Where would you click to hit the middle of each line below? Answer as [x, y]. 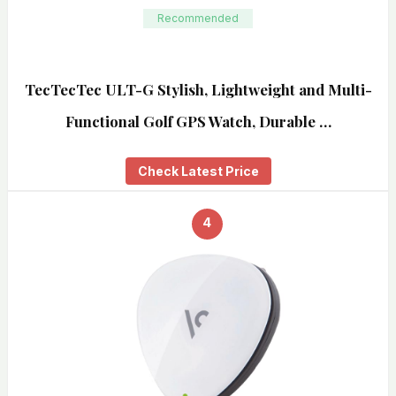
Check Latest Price [198, 171]
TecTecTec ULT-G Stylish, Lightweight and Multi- [198, 90]
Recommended [198, 19]
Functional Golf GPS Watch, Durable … [198, 122]
